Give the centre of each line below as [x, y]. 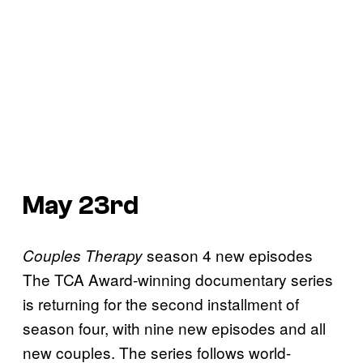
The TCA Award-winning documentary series [178, 279]
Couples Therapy [85, 255]
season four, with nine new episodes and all [174, 327]
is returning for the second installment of [161, 303]
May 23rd [81, 206]
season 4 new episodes [230, 254]
